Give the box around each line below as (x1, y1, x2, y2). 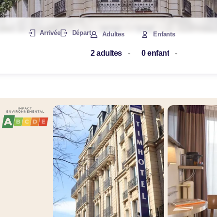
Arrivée (40, 29, 61, 37)
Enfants (153, 30, 175, 38)
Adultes (102, 30, 124, 38)
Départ (72, 29, 91, 37)
